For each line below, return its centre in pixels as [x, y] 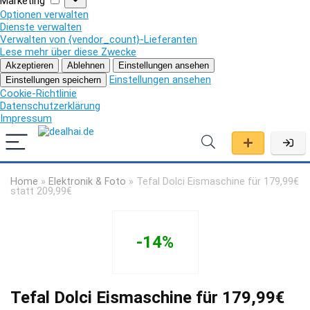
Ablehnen [86, 65]
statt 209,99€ [41, 191]
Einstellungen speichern [53, 80]
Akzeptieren [29, 65]
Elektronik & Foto [87, 181]
